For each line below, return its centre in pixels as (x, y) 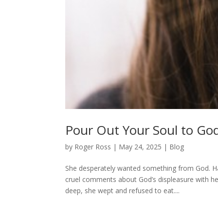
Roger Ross (93, 146)
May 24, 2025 (140, 146)
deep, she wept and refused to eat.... (123, 190)
